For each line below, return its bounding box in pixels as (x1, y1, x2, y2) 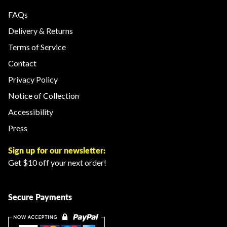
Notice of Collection (8, 91, 79, 100)
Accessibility (8, 107, 53, 117)
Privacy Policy (8, 74, 58, 84)
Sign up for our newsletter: (8, 145, 105, 155)
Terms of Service (8, 42, 66, 52)
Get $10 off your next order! (8, 158, 106, 167)
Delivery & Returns (8, 26, 73, 35)
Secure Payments (8, 192, 72, 202)
